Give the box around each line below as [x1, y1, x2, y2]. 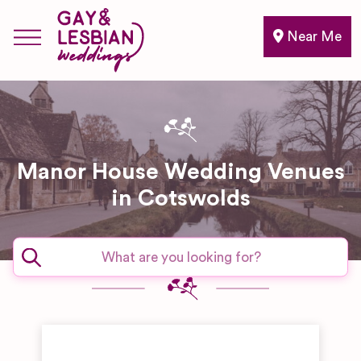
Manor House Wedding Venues [16, 160, 345, 183]
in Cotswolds [110, 187, 251, 210]
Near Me [284, 30, 342, 44]
